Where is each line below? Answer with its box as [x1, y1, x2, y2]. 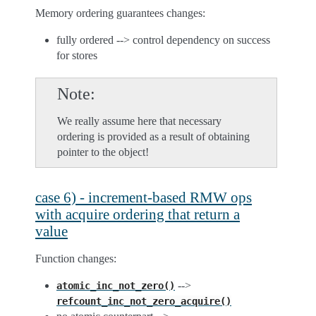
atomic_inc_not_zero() [56, 280, 175, 291]
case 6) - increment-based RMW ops [35, 189, 252, 205]
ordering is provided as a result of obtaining [57, 130, 250, 142]
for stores [56, 49, 97, 61]
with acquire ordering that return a [35, 206, 240, 222]
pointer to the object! [57, 146, 149, 158]
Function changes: [35, 253, 116, 265]
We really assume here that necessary [57, 115, 221, 127]
